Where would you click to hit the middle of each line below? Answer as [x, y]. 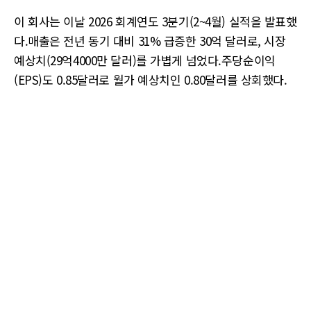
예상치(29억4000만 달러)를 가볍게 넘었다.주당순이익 [145, 60]
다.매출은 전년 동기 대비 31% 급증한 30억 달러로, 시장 [150, 41]
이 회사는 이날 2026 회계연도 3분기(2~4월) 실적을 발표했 [155, 21]
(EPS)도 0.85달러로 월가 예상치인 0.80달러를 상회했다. [151, 79]
